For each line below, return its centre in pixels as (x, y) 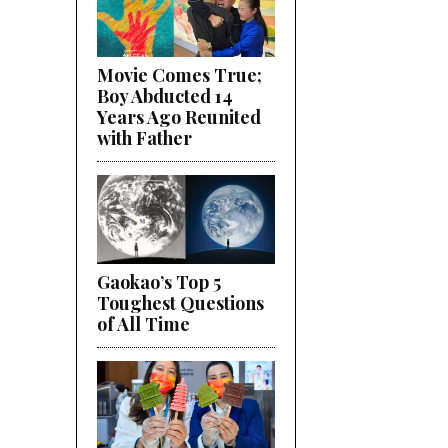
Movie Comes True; (179, 74)
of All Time (143, 323)
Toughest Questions (180, 302)
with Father (144, 137)
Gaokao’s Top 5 (159, 281)
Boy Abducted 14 (165, 95)
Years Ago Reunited (179, 116)
